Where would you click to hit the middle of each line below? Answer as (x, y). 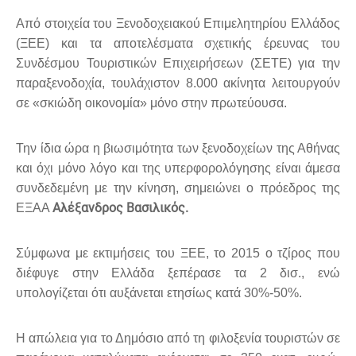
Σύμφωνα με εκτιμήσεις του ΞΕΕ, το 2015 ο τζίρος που (178, 253)
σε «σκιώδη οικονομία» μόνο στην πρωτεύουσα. (151, 103)
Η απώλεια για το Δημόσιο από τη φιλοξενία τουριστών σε (178, 339)
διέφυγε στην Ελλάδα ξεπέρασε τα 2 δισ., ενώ (178, 273)
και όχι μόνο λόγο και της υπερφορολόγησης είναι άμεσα (178, 168)
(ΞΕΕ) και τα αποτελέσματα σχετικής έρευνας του (178, 44)
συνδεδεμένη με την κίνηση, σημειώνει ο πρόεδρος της (178, 188)
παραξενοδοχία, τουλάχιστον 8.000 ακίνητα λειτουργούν (178, 83)
